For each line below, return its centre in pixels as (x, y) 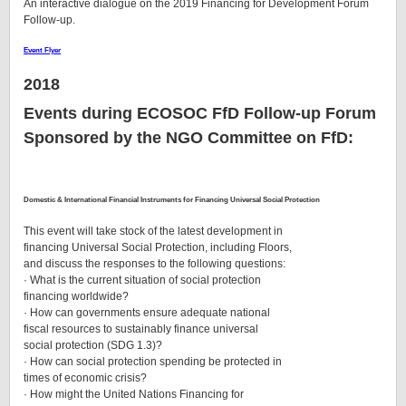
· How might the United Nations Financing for (134, 394)
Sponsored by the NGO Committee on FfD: (188, 138)
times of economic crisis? (85, 377)
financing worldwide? (76, 296)
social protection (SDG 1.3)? (93, 345)
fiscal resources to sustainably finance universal (141, 329)
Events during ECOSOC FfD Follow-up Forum (200, 114)
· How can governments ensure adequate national (147, 312)
